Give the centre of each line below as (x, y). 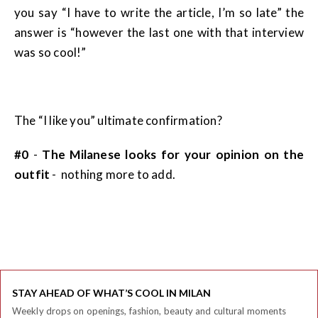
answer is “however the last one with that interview (159, 33)
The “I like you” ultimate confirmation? (118, 121)
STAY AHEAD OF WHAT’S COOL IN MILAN (111, 293)
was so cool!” (50, 53)
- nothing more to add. (113, 175)
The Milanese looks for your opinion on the (173, 155)
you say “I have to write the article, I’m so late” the (159, 13)
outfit (32, 175)
